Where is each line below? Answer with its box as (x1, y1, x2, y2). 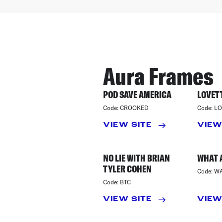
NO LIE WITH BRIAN (103, 152, 170, 164)
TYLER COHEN (103, 163, 152, 175)
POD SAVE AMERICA (103, 88, 171, 101)
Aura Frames (103, 61, 214, 91)
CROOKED (120, 104, 149, 111)
